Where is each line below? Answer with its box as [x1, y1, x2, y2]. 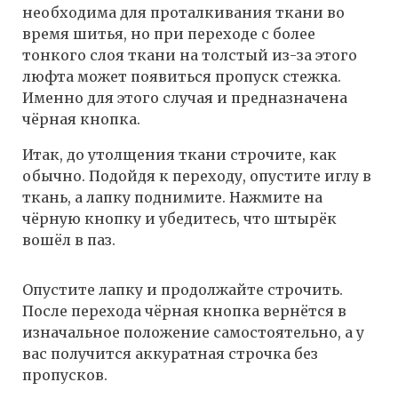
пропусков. [22, 366, 107, 385]
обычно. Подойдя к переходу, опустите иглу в [22, 167, 371, 186]
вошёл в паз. [22, 231, 115, 250]
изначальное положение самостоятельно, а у [22, 323, 364, 342]
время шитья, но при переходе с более [22, 25, 315, 44]
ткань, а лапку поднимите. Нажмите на [22, 188, 322, 207]
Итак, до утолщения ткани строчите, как [22, 146, 337, 164]
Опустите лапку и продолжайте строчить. [22, 281, 343, 299]
